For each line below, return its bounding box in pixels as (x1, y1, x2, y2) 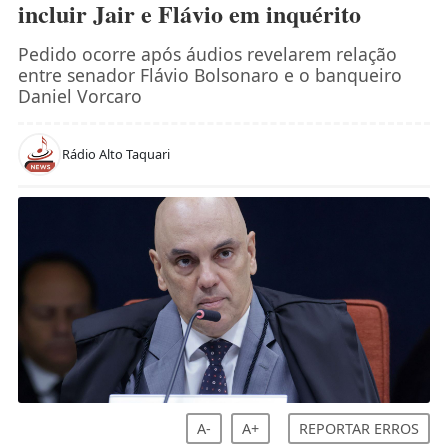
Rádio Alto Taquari (61, 144, 170, 163)
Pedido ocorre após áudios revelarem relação (17, 41, 397, 66)
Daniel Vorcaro (17, 83, 142, 108)
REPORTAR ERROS (299, 418, 420, 438)
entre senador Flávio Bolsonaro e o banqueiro (17, 62, 402, 87)
